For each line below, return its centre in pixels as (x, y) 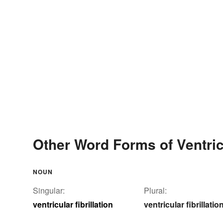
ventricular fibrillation (73, 204)
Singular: (49, 190)
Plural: (155, 190)
